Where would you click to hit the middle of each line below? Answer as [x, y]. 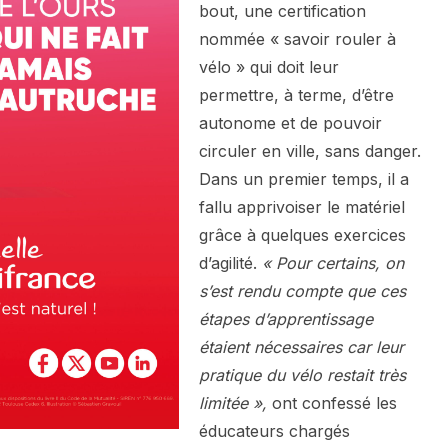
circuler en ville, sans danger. [310, 151]
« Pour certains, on [333, 263]
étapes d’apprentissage [286, 319]
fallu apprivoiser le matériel [302, 207]
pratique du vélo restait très [302, 375]
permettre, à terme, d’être [296, 95]
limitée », [233, 403]
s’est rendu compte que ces [302, 291]
